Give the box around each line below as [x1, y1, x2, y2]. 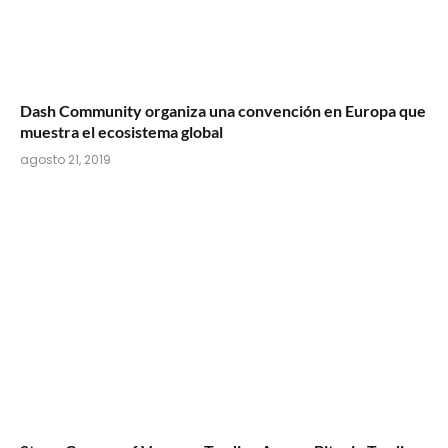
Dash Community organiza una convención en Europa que [20, 100, 426, 120]
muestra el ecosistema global [20, 121, 223, 141]
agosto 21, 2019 [20, 150, 111, 168]
